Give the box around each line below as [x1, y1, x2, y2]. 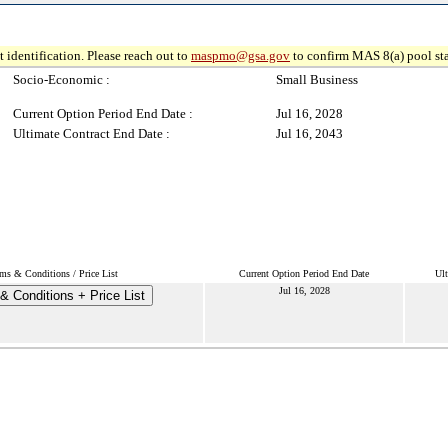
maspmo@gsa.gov [191, 48, 290, 63]
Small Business [276, 72, 358, 87]
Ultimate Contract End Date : [13, 126, 170, 141]
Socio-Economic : [13, 72, 110, 87]
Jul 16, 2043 [276, 126, 343, 141]
